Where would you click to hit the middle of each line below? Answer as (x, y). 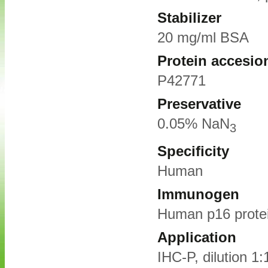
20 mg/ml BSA (203, 38)
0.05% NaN (194, 124)
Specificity (193, 151)
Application (197, 237)
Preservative (199, 104)
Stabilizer (189, 18)
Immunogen (198, 194)
